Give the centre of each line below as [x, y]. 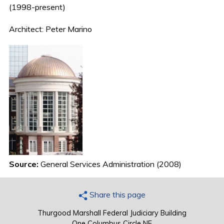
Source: [25, 164]
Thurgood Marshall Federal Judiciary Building [112, 213]
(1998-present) [37, 7]
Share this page [116, 195]
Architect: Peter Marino [51, 29]
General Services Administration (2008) [111, 164]
